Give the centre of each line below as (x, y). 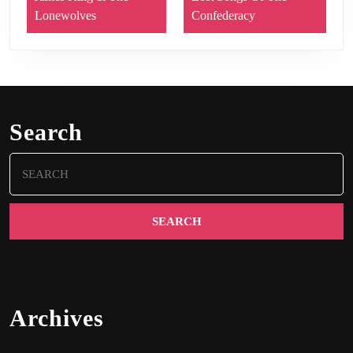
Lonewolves (65, 15)
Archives (57, 318)
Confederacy (224, 15)
